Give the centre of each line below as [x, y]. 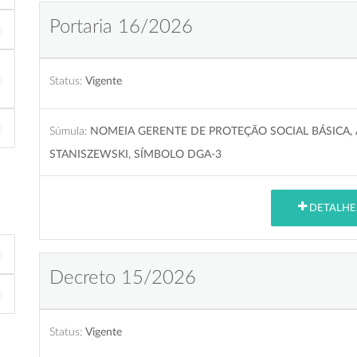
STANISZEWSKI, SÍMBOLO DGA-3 [135, 154]
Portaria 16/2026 [121, 27]
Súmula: [68, 131]
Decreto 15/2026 [123, 278]
